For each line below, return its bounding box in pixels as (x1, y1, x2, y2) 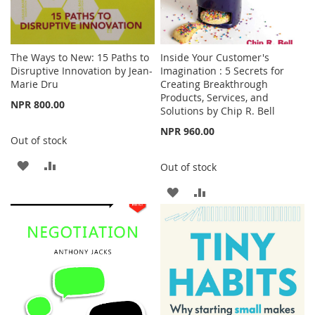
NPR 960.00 (160, 124, 215, 139)
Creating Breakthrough (160, 77, 269, 91)
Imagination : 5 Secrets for (160, 64, 285, 78)
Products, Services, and (160, 91, 269, 105)
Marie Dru (11, 77, 58, 91)
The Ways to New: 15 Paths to (11, 51, 149, 65)
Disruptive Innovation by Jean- (11, 64, 153, 78)
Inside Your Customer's (160, 51, 270, 65)
